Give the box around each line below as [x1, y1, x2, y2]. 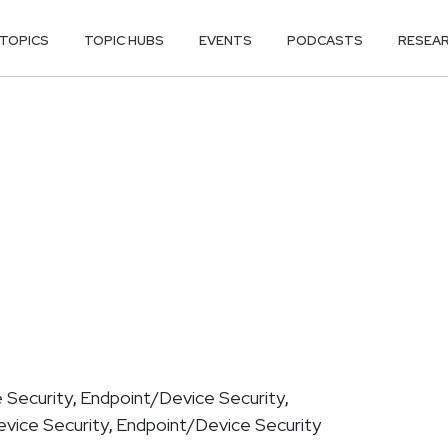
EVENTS [199, 31, 253, 49]
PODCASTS [287, 31, 364, 49]
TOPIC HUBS [84, 31, 165, 49]
